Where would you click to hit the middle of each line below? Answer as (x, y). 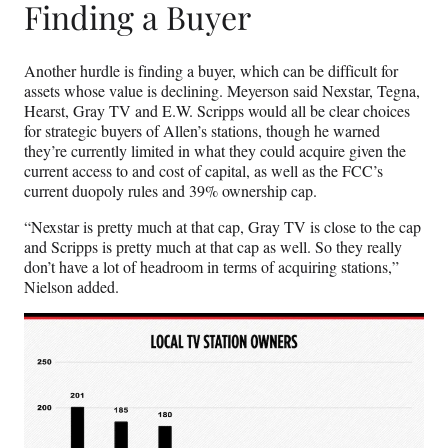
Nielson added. (71, 287)
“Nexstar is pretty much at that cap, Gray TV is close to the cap (222, 227)
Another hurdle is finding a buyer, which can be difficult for (211, 71)
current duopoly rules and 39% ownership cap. (170, 191)
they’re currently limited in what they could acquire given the (215, 151)
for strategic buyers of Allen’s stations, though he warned (202, 131)
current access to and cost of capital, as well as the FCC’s (203, 171)
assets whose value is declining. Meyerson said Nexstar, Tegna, (222, 91)
